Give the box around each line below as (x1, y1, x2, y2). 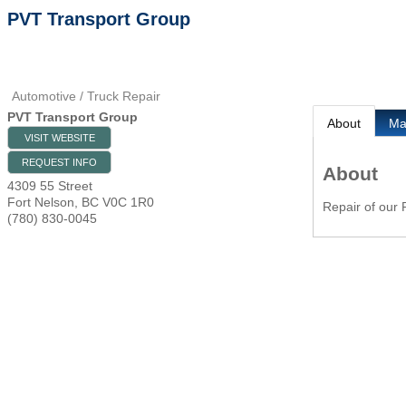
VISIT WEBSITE (24, 132, 95, 143)
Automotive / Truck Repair (12, 89, 160, 103)
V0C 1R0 (102, 195, 154, 209)
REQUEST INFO (22, 157, 97, 168)
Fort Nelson (7, 195, 74, 209)
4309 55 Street (7, 179, 92, 193)
